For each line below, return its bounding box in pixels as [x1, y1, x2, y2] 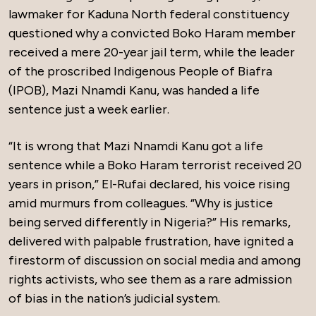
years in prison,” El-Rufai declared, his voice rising [8, 176, 290, 193]
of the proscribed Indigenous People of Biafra [8, 63, 272, 80]
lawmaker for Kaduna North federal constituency [8, 6, 289, 23]
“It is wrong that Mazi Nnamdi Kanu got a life [8, 138, 263, 154]
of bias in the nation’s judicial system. [8, 291, 220, 307]
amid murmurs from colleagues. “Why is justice [8, 195, 273, 212]
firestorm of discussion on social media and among [8, 253, 300, 269]
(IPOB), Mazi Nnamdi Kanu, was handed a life [8, 83, 260, 99]
